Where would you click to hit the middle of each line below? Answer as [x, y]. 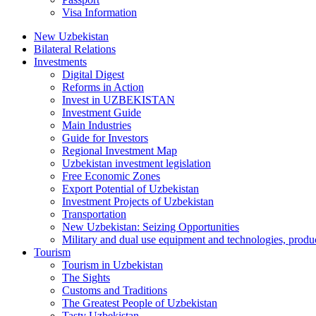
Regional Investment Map [120, 151]
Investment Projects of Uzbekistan [138, 201]
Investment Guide [102, 113]
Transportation [94, 214]
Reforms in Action [103, 87]
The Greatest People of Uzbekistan [140, 303]
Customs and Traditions [115, 290]
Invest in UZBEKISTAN [119, 100]
